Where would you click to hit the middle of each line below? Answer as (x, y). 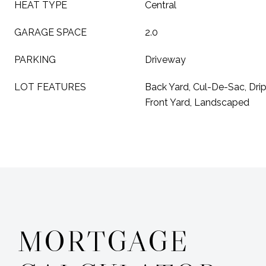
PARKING (35, 60)
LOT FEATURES (50, 87)
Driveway (165, 60)
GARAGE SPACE (50, 32)
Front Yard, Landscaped (197, 102)
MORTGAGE (104, 241)
